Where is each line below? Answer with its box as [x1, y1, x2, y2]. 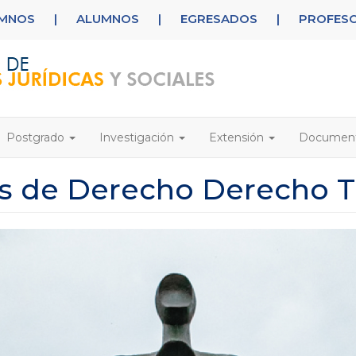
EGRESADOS [180, 11, 257, 26]
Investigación [99, 130, 177, 145]
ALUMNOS [75, 11, 139, 26]
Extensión [209, 130, 267, 145]
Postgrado [6, 130, 68, 145]
